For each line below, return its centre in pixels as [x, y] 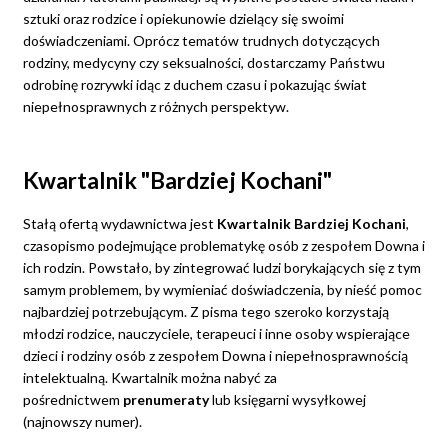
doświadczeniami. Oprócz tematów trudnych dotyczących [201, 41]
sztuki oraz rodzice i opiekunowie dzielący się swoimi [183, 19]
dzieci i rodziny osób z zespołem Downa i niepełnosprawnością [215, 355]
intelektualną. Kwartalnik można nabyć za [149, 377]
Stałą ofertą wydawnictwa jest [119, 223]
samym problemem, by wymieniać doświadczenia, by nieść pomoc [222, 289]
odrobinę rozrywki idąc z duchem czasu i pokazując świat [194, 85]
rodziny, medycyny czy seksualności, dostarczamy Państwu [203, 63]
